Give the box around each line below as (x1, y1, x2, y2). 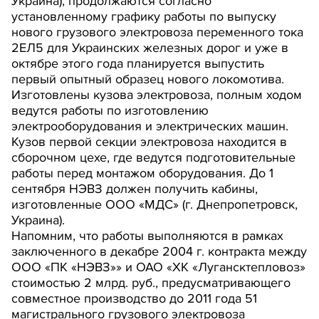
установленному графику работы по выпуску (11, 9, 276, 24)
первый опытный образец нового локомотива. (11, 71, 284, 87)
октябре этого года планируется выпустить (11, 56, 264, 71)
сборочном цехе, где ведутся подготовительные (11, 150, 296, 165)
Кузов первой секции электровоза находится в (11, 134, 287, 150)
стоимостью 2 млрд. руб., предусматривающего (11, 275, 291, 291)
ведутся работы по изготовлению (11, 103, 209, 118)
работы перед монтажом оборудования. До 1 (11, 165, 273, 181)
